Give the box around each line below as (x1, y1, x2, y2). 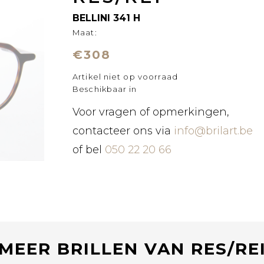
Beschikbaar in (72, 84, 137, 94)
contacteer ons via (72, 124, 171, 137)
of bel (72, 143, 105, 156)
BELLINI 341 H (72, 12, 141, 24)
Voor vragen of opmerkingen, (72, 105, 230, 118)
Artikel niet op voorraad (72, 72, 179, 81)
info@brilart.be (174, 124, 253, 137)
